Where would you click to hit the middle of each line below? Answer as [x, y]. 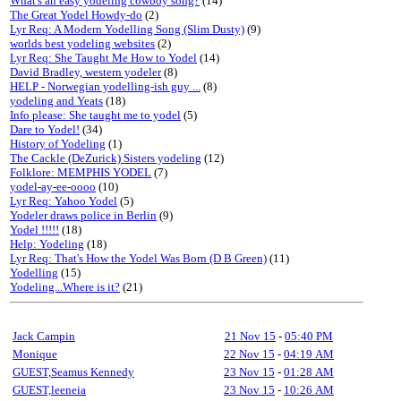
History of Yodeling [58, 144]
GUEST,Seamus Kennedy [73, 372]
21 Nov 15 [250, 336]
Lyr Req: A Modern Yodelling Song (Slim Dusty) [127, 29]
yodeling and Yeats [56, 101]
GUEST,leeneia [49, 390]
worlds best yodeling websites [82, 43]
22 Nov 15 [249, 354]
